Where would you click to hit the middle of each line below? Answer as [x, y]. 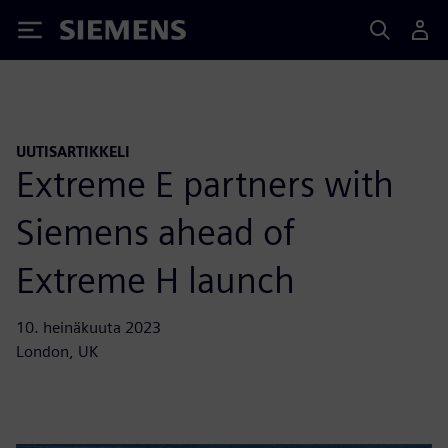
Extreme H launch [155, 279]
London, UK [57, 351]
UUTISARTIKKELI [73, 151]
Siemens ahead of [155, 231]
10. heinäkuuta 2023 [88, 327]
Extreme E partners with [205, 183]
